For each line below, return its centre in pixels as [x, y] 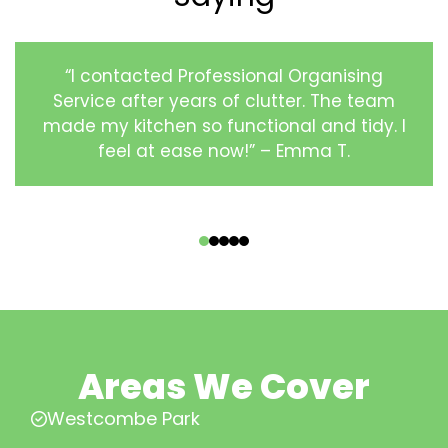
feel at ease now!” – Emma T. [224, 151]
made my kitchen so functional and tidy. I [224, 126]
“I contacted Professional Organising [224, 76]
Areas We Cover [224, 386]
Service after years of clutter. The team [224, 101]
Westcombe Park [123, 418]
